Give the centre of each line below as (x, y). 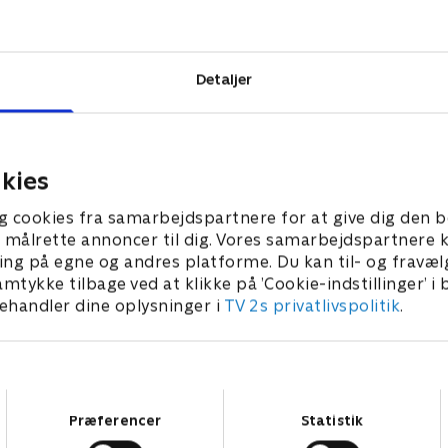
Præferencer (115, 420)
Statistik (332, 420)
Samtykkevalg (269, 398)
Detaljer (224, 78)
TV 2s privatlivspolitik (311, 306)
